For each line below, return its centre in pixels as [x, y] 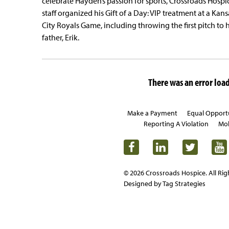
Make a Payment [152, 113]
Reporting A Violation [176, 124]
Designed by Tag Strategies [165, 184]
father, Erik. [61, 38]
